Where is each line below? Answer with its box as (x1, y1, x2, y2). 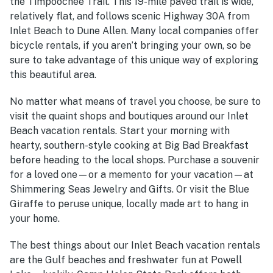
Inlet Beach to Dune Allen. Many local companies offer (10, 24, 259, 37)
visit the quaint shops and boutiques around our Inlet (10, 110, 249, 122)
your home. (10, 212, 60, 224)
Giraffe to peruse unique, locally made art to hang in (10, 197, 249, 210)
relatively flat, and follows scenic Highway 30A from (10, 10, 250, 22)
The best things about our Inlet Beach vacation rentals (10, 239, 260, 251)
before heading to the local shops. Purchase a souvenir (10, 154, 260, 166)
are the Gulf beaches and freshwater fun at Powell (10, 253, 242, 266)
